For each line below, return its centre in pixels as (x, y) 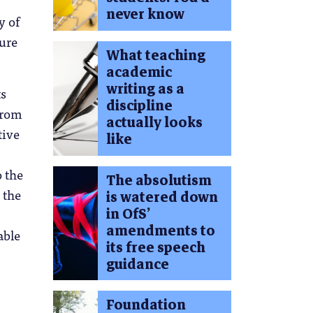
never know (145, 14)
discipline (139, 105)
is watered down (162, 197)
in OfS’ (128, 214)
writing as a (145, 89)
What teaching (155, 55)
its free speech (155, 247)
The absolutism (159, 180)
